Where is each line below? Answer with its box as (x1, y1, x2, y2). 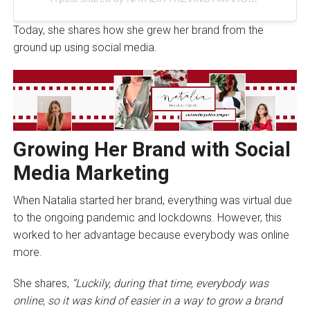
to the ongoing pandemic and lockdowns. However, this (12, 210, 282, 224)
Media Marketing (12, 161, 170, 185)
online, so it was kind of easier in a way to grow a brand (12, 293, 282, 307)
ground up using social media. (12, 41, 160, 55)
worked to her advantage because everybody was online (12, 228, 289, 241)
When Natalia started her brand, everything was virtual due (12, 193, 292, 207)
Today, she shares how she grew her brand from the (12, 24, 264, 37)
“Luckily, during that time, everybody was (71, 276, 268, 290)
